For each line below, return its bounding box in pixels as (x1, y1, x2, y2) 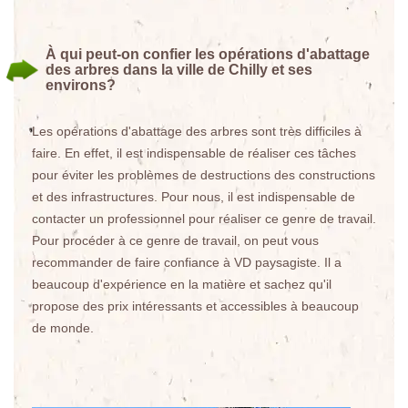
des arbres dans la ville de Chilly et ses (46, 62, 312, 77)
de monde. (32, 321, 94, 335)
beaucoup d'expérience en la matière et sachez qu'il (32, 277, 331, 291)
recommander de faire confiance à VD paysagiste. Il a (32, 255, 342, 270)
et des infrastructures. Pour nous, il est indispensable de (32, 189, 355, 204)
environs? (46, 77, 116, 93)
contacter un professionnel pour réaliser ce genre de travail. (32, 211, 376, 226)
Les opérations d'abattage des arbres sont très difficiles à (32, 124, 362, 138)
